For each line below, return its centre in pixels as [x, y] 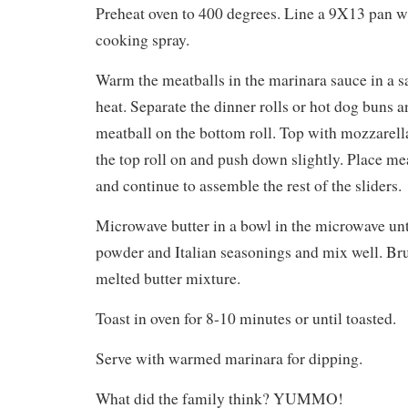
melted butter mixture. [168, 279]
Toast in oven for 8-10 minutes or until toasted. [246, 319]
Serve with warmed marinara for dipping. [229, 359]
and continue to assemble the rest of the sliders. [249, 186]
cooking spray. [143, 40]
